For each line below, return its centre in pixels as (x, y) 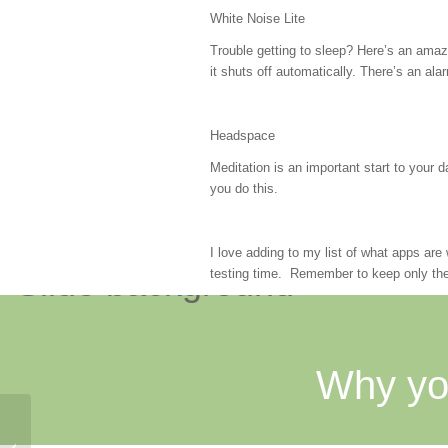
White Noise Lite (257, 18)
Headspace (242, 135)
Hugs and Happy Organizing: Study (137, 438)
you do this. (244, 188)
